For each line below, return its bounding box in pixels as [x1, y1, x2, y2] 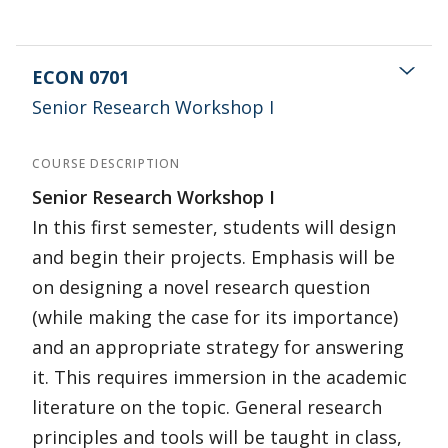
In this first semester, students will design [32, 215, 396, 239]
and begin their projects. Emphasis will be [32, 245, 395, 269]
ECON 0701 [32, 65, 129, 89]
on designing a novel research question [32, 275, 370, 299]
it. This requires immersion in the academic [32, 365, 407, 389]
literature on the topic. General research [32, 395, 382, 419]
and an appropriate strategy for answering [32, 335, 404, 359]
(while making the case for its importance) [32, 305, 398, 329]
